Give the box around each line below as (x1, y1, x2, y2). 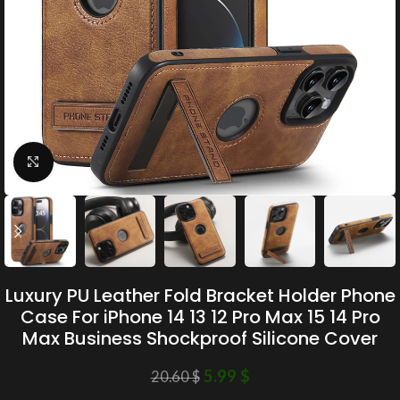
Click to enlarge (53, 154, 138, 169)
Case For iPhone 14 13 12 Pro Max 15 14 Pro (20, 304, 380, 329)
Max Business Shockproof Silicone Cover (22, 325, 378, 351)
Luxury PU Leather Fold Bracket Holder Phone (4, 282, 396, 308)
